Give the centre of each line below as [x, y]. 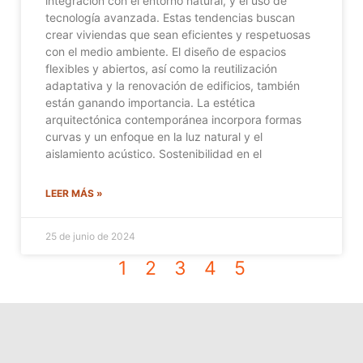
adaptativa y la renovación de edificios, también [173, 85]
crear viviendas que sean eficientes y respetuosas [178, 34]
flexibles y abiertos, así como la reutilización [161, 68]
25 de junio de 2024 [90, 236]
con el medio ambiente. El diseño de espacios [166, 51]
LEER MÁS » [74, 193]
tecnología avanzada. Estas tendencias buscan [170, 17]
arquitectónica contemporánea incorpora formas [173, 119]
